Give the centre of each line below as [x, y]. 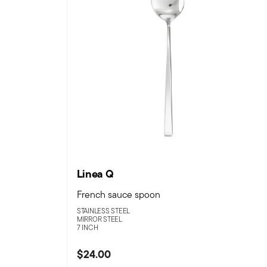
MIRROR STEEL [99, 219]
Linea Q [95, 174]
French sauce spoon [118, 195]
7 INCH [87, 228]
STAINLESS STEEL [103, 211]
